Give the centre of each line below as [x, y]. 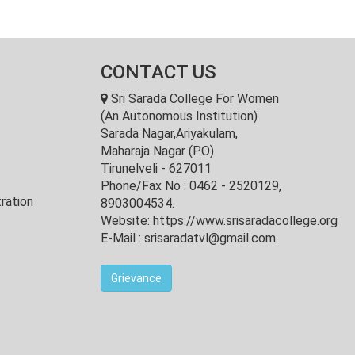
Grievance [136, 278]
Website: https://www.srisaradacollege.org [219, 221]
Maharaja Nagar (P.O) [157, 151]
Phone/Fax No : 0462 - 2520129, [191, 186]
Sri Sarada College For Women [193, 99]
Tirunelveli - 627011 [156, 168]
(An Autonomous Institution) [179, 116]
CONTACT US [158, 72]
